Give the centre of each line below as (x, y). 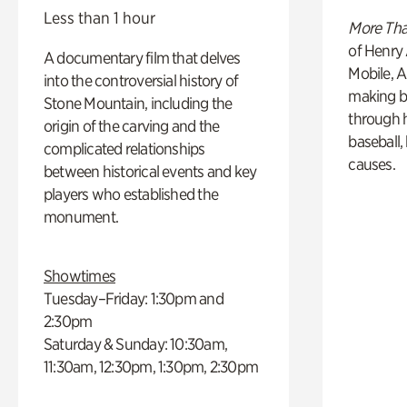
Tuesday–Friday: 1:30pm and (134, 298)
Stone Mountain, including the (138, 103)
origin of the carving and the (132, 125)
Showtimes (79, 275)
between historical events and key (150, 171)
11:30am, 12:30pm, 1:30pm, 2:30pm (151, 366)
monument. (81, 216)
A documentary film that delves (142, 57)
